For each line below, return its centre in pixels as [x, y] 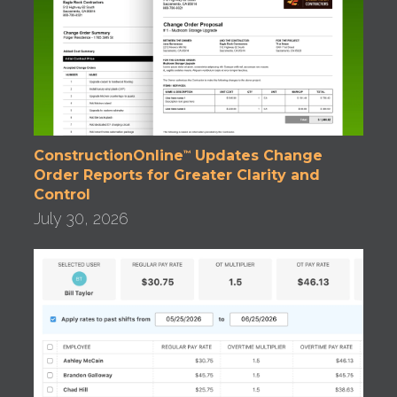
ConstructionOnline [109, 155]
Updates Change [257, 155]
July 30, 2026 [82, 218]
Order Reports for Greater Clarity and [177, 175]
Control [62, 194]
